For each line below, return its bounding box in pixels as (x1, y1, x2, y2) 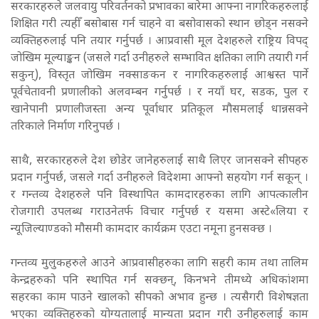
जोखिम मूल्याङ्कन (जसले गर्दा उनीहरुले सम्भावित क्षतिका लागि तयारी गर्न (11, 51, 308, 66)
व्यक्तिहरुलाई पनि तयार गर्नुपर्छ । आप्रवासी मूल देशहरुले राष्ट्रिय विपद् (11, 33, 308, 49)
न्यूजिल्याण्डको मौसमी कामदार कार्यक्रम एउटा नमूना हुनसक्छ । (11, 221, 272, 237)
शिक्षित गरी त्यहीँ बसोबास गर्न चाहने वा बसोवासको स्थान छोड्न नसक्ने (11, 16, 308, 32)
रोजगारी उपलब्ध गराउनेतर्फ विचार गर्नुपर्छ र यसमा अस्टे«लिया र (11, 204, 308, 220)
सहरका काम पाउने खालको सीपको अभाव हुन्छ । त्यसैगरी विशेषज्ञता (11, 290, 308, 305)
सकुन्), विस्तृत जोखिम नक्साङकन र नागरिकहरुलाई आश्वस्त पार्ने (11, 68, 308, 83)
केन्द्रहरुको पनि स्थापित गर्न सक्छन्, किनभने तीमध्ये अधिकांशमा (11, 273, 308, 288)
